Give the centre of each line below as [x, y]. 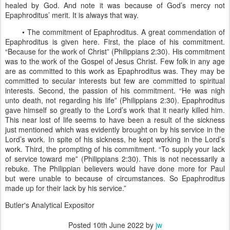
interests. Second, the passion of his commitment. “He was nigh [115, 90]
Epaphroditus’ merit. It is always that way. [72, 15]
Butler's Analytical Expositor [50, 205]
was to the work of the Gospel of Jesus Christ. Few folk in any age [115, 61]
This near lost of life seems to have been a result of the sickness [115, 120]
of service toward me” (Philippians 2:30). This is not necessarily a [115, 159]
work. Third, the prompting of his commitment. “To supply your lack [115, 149]
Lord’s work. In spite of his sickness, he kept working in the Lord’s [115, 139]
